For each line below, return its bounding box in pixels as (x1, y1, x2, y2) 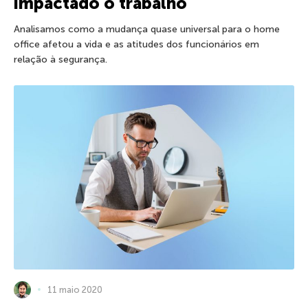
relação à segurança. (14, 53, 107, 65)
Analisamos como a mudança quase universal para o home (14, 23, 280, 35)
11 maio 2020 (47, 284, 102, 295)
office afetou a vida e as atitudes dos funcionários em (14, 38, 259, 50)
